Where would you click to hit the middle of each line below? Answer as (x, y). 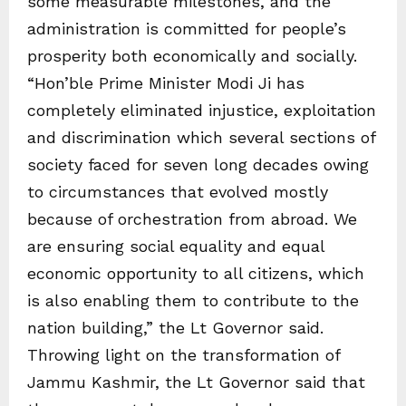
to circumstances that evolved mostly (178, 192)
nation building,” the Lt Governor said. (175, 328)
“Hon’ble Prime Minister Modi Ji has (166, 83)
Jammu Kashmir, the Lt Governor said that (196, 382)
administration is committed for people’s (187, 29)
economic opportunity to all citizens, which (196, 273)
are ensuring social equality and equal (176, 246)
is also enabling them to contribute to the (193, 300)
